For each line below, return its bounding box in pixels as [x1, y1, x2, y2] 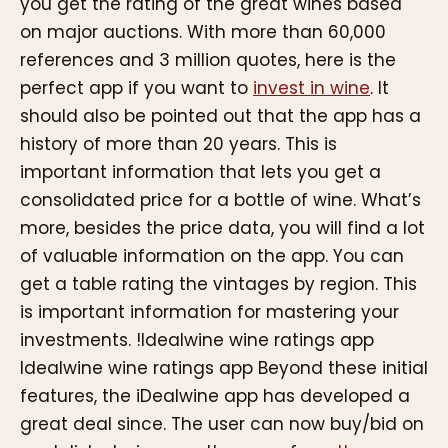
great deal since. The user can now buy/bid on [20, 411, 424, 436]
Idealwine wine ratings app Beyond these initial [20, 355, 428, 380]
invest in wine [253, 75, 370, 100]
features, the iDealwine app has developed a [20, 383, 410, 408]
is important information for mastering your [20, 299, 399, 324]
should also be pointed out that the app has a [20, 103, 421, 128]
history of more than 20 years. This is [20, 131, 337, 156]
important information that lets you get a [20, 159, 381, 184]
